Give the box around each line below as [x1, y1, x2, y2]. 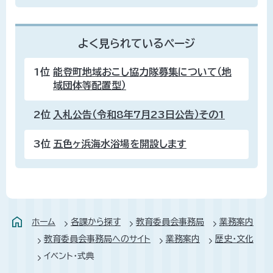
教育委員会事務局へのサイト [44, 234, 151, 243]
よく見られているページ [78, 37, 195, 49]
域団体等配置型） [53, 80, 126, 90]
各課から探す [71, 217, 121, 226]
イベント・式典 [44, 251, 94, 260]
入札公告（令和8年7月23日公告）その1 [53, 109, 225, 119]
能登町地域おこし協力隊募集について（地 [53, 66, 232, 77]
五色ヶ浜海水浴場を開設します [53, 138, 186, 149]
